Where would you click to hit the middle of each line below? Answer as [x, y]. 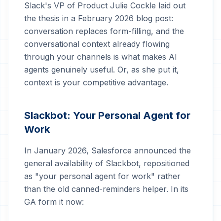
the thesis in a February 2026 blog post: [99, 18]
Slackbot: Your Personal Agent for [107, 115]
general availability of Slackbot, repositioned [107, 163]
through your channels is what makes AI [101, 57]
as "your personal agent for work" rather [102, 176]
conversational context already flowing [97, 44]
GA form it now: [54, 202]
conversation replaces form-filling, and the [104, 31]
